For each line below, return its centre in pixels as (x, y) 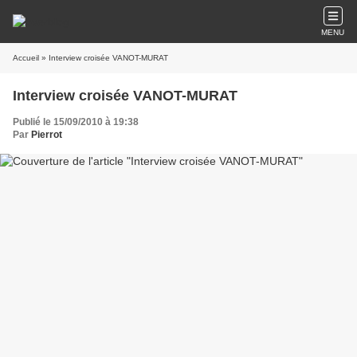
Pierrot (47, 135)
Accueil (26, 58)
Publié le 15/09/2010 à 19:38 (76, 122)
